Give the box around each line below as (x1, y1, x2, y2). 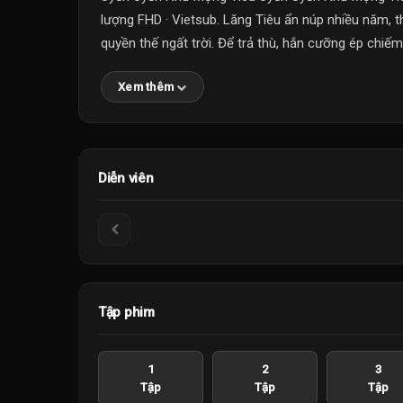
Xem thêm (118, 80, 175, 94)
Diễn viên (98, 170, 154, 186)
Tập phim (98, 304, 155, 320)
